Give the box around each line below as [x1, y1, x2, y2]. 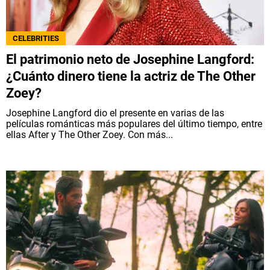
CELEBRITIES [13, 34, 59, 43]
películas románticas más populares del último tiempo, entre [6, 118, 262, 130]
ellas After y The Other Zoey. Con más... [6, 129, 173, 141]
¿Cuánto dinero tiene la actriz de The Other [6, 69, 256, 84]
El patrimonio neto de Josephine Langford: [6, 52, 254, 67]
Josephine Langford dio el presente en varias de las [6, 107, 224, 119]
